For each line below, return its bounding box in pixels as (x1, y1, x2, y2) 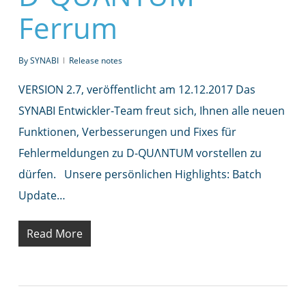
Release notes (68, 54, 122, 66)
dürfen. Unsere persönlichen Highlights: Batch (18, 166, 262, 182)
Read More (26, 225, 83, 241)
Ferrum (18, 8, 117, 47)
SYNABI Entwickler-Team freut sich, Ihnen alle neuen (18, 102, 285, 118)
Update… (18, 187, 66, 203)
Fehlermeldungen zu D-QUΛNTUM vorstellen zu (18, 145, 262, 161)
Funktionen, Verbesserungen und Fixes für (18, 124, 236, 139)
